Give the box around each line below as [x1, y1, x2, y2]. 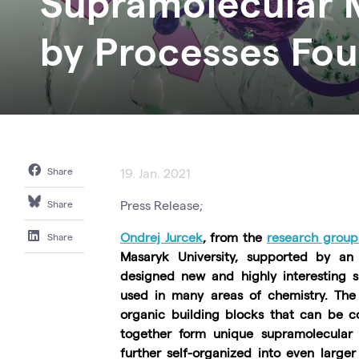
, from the [202, 229, 267, 244]
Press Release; [120, 197, 203, 212]
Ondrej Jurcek [120, 229, 203, 244]
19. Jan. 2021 [120, 165, 191, 180]
